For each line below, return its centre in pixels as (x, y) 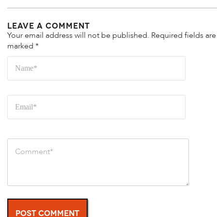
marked (21, 46)
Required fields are (184, 35)
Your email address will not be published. (78, 35)
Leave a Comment (49, 25)
